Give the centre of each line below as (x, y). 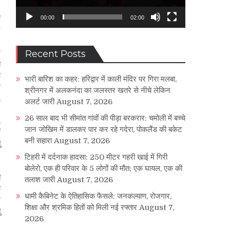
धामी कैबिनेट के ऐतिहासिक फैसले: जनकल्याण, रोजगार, (98, 196)
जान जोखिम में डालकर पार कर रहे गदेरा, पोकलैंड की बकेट (103, 130)
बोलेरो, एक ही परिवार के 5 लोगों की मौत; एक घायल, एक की (103, 169)
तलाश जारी (40, 180)
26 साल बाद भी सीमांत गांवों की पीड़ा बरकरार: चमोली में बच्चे (105, 118)
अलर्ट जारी (40, 102)
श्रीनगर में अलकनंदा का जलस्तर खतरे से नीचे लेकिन (98, 91)
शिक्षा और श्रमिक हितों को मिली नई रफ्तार (81, 208)
